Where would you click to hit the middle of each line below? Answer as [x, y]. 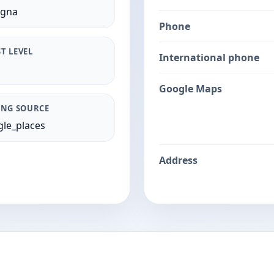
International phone [209, 57]
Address [178, 160]
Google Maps [191, 89]
